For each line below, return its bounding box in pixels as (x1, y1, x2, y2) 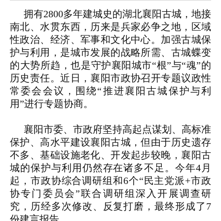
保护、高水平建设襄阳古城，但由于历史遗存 (10, 137, 211, 148)
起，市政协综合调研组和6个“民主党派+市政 (10, 175, 211, 186)
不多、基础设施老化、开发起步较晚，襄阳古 (10, 149, 211, 161)
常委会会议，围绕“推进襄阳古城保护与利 (10, 85, 211, 97)
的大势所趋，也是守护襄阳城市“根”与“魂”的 (10, 60, 211, 71)
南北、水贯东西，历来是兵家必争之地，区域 (10, 21, 211, 33)
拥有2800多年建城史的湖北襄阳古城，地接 (24, 8, 211, 20)
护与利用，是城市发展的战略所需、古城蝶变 (10, 47, 211, 58)
